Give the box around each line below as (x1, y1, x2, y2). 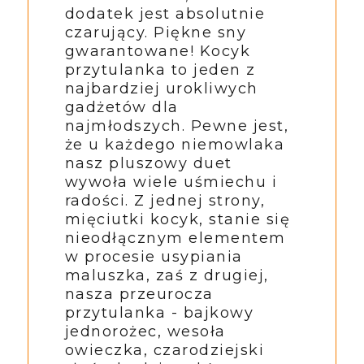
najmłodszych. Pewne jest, (64, 116, 289, 135)
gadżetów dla (64, 97, 179, 116)
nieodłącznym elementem (64, 228, 286, 247)
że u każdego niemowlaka (64, 135, 285, 154)
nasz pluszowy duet (64, 154, 232, 172)
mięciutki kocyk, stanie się (64, 210, 291, 228)
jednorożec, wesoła (64, 322, 226, 340)
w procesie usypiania (64, 247, 243, 266)
